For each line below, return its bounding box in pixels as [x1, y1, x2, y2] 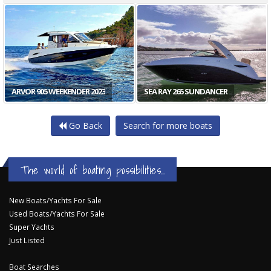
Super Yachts [9, 222, 54, 232]
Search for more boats [123, 120, 212, 132]
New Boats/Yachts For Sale [9, 195, 102, 206]
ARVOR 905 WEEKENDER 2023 [11, 86, 105, 97]
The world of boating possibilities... [21, 161, 165, 180]
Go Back [67, 120, 102, 132]
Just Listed [9, 235, 45, 246]
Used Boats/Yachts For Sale [9, 209, 105, 219]
